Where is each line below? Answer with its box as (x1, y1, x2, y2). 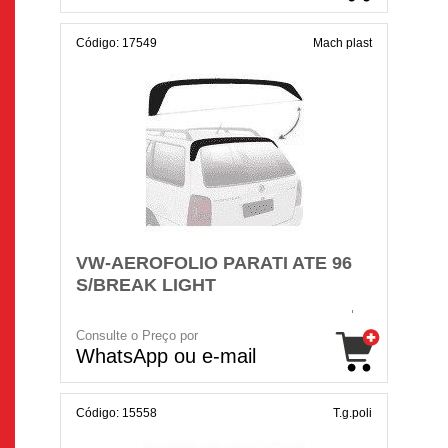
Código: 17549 (76, 36, 157, 50)
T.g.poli (333, 406, 372, 420)
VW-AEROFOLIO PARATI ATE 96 (76, 253, 352, 273)
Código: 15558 (76, 406, 157, 420)
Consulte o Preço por (76, 328, 198, 343)
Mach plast (313, 36, 372, 50)
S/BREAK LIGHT (76, 275, 216, 295)
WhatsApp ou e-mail (76, 345, 256, 367)
